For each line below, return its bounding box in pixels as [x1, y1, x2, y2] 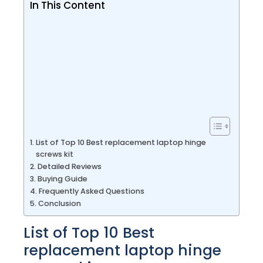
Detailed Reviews [37, 161, 102, 171]
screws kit [35, 149, 73, 159]
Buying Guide [37, 173, 87, 184]
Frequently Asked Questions [38, 186, 144, 196]
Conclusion [38, 198, 81, 208]
